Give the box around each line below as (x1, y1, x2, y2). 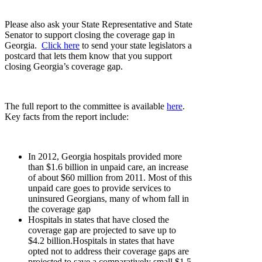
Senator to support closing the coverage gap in (5, 29, 175, 40)
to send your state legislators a (80, 40, 192, 50)
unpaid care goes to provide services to (28, 182, 171, 193)
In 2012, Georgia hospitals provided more (28, 151, 182, 161)
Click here (42, 40, 80, 50)
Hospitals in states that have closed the (28, 214, 169, 225)
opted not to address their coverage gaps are (28, 246, 189, 256)
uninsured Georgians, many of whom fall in (28, 193, 189, 204)
